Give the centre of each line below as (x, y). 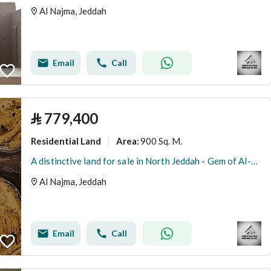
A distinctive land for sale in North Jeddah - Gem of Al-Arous (254, 161)
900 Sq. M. (161, 141)
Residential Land (66, 141)
